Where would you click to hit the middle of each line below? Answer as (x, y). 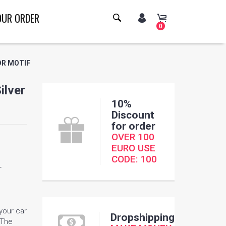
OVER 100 (133, 137)
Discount (133, 115)
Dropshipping (142, 217)
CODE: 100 (134, 159)
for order (133, 126)
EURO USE (133, 148)
